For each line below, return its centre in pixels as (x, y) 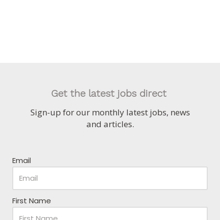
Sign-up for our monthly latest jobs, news (110, 112)
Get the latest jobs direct (110, 93)
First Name (32, 201)
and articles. (110, 124)
